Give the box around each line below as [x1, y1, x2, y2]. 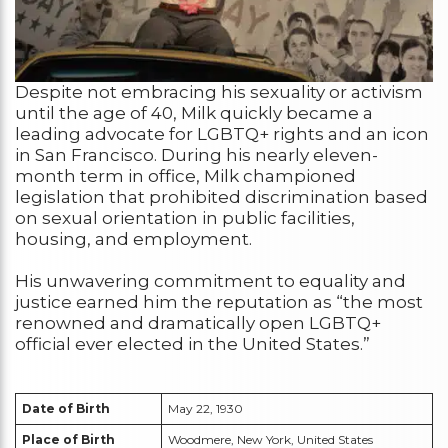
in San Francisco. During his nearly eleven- [15, 145, 378, 166]
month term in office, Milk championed [15, 166, 356, 187]
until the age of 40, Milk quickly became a [15, 103, 373, 124]
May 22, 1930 [168, 401, 243, 417]
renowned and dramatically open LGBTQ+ [15, 313, 381, 334]
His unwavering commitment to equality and [15, 271, 406, 292]
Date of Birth [22, 401, 110, 417]
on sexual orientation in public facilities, [15, 208, 355, 229]
